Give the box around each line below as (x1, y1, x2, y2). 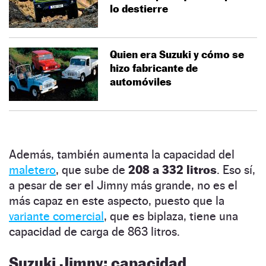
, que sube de (56, 162, 128, 177)
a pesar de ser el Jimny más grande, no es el (9, 178, 237, 192)
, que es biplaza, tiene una (104, 208, 238, 223)
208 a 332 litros (128, 162, 217, 177)
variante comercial (9, 208, 104, 223)
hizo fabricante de (110, 61, 198, 74)
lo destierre (110, 2, 168, 15)
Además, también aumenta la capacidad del (9, 147, 235, 161)
